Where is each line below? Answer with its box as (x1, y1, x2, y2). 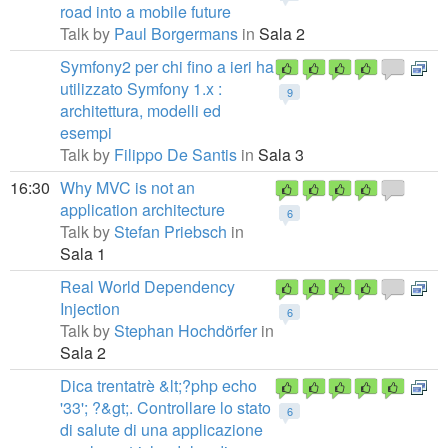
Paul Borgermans (114, 22, 238, 45)
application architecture (60, 198, 225, 221)
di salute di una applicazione (60, 418, 263, 441)
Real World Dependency (60, 275, 235, 298)
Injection (60, 297, 120, 320)
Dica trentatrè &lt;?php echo (60, 374, 257, 397)
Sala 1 (60, 242, 106, 265)
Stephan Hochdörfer (114, 319, 257, 342)
